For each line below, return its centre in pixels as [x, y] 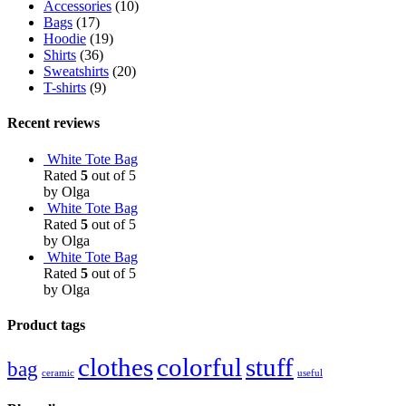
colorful [199, 367]
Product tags [46, 324]
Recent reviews [53, 123]
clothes [116, 367]
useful [310, 373]
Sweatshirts [76, 72]
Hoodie [65, 39]
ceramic [58, 373]
